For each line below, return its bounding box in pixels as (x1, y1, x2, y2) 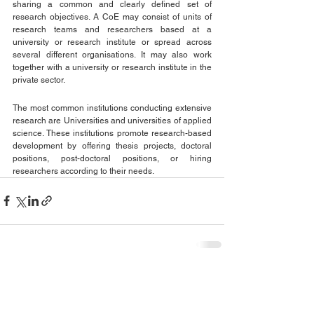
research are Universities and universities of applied (13, 115, 212, 125)
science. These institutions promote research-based (13, 128, 212, 138)
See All (193, 274, 224, 286)
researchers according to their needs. (13, 165, 154, 176)
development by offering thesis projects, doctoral (13, 140, 212, 151)
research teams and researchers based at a (13, 24, 212, 34)
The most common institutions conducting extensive (13, 102, 212, 113)
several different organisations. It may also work (13, 49, 212, 60)
